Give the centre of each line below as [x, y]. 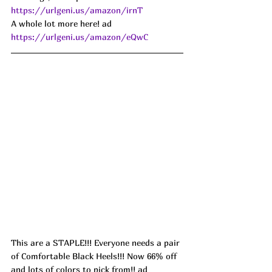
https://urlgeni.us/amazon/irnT [77, 10]
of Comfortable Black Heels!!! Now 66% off [95, 256]
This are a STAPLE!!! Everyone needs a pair [97, 243]
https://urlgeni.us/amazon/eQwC [80, 36]
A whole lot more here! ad [63, 23]
